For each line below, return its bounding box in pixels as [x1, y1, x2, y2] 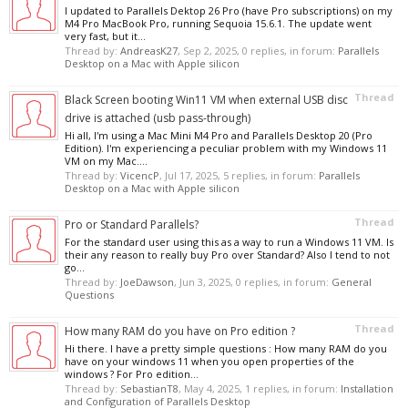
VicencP [120, 168, 159, 182]
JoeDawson [120, 275, 174, 289]
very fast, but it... [65, 29, 146, 43]
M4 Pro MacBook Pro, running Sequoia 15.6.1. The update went [65, 16, 372, 30]
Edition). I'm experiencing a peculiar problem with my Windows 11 [65, 141, 387, 155]
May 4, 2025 [184, 382, 240, 395]
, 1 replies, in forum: [240, 382, 341, 395]
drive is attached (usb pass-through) [65, 110, 250, 126]
